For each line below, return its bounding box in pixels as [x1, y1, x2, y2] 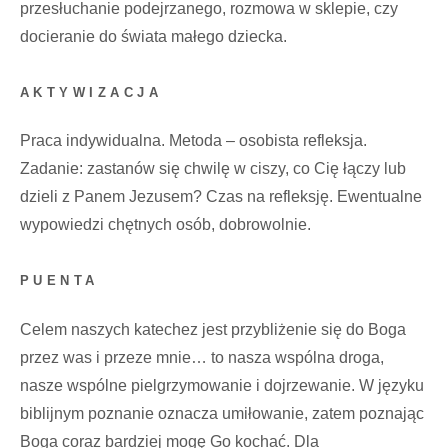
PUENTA [20, 273, 99, 289]
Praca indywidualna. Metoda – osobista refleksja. [20, 132, 367, 150]
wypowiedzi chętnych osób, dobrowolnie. [20, 216, 311, 234]
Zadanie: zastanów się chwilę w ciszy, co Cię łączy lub [20, 160, 406, 178]
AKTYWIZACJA [20, 84, 163, 100]
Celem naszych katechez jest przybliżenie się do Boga [20, 320, 406, 338]
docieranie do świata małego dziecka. [20, 27, 287, 45]
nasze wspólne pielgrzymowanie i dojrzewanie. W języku [20, 376, 424, 394]
